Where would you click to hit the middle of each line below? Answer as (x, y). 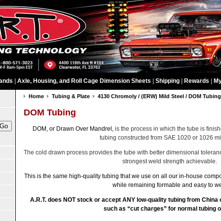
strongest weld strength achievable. (170, 162)
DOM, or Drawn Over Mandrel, (74, 129)
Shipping (167, 81)
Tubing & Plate (71, 96)
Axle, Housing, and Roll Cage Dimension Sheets (84, 81)
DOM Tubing (50, 113)
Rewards (197, 81)
